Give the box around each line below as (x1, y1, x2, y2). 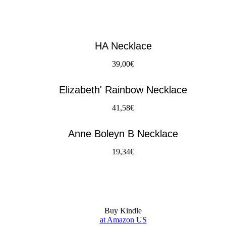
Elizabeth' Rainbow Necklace (59, 84, 187, 95)
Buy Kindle (104, 206, 142, 215)
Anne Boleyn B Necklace (68, 128, 178, 139)
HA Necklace (94, 40, 152, 51)
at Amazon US (99, 215, 147, 224)
